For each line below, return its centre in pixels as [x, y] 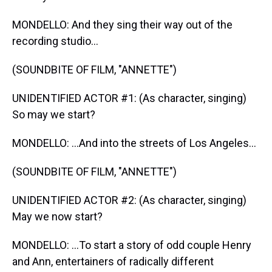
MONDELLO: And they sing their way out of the [122, 25]
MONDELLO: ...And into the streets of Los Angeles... [134, 143]
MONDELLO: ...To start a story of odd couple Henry [132, 245]
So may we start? [54, 114]
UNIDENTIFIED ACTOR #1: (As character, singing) [129, 98]
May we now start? [57, 216]
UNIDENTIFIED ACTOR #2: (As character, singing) [129, 200]
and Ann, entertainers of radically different [113, 261]
